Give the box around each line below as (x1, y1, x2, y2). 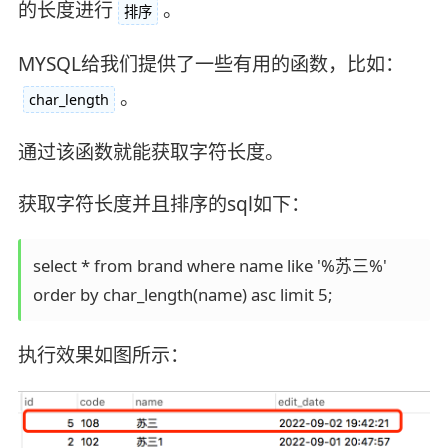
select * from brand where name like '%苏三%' (32, 253, 391, 277)
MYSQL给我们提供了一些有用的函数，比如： (17, 50, 404, 77)
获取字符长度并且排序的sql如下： (17, 190, 310, 217)
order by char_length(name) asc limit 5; (32, 282, 332, 306)
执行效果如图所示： (17, 342, 189, 369)
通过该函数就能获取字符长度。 (17, 138, 284, 165)
